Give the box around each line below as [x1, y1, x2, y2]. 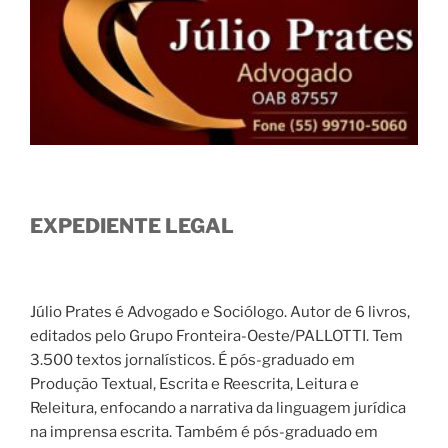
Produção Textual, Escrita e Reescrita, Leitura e [30, 375, 359, 394]
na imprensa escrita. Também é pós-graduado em [30, 423, 378, 442]
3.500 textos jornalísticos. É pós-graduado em [30, 351, 355, 370]
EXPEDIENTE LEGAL [30, 214, 234, 239]
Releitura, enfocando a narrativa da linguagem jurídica [30, 399, 406, 418]
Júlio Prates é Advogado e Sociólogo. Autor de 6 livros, [30, 303, 410, 322]
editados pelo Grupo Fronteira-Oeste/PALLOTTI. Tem [30, 327, 403, 346]
